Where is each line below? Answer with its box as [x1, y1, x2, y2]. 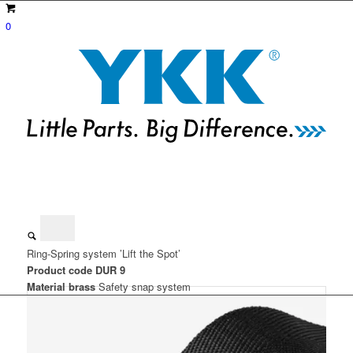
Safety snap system [98, 279, 191, 294]
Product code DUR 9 [26, 262, 125, 277]
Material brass [26, 279, 95, 294]
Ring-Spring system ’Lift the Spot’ [26, 246, 180, 261]
